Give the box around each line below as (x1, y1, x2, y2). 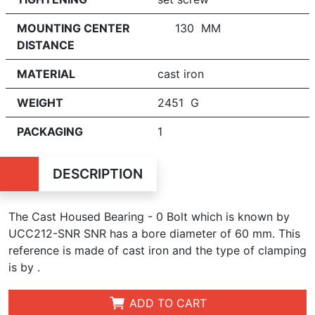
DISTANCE (17, 38, 75, 52)
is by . (8, 260, 40, 274)
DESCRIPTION (52, 165, 143, 182)
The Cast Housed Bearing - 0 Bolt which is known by (8, 210, 290, 224)
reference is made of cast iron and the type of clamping (8, 243, 307, 257)
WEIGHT (17, 96, 63, 110)
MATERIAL (17, 67, 75, 81)
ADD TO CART (125, 296, 207, 310)
